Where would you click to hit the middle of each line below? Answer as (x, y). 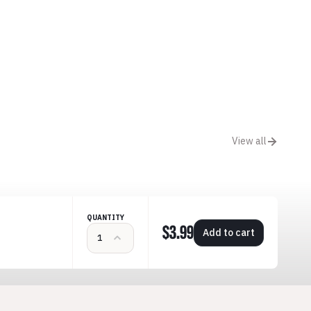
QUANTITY (106, 217)
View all (249, 141)
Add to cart (229, 232)
